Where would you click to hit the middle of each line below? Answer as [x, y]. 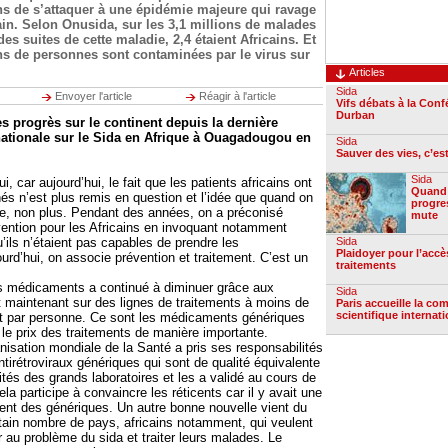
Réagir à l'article [237, 96]
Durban [355, 115]
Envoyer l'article [93, 96]
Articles [367, 72]
